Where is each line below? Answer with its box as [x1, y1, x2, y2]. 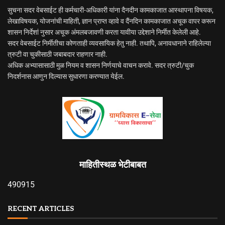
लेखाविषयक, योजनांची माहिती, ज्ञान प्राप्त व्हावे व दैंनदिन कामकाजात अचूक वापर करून [8, 17, 215, 25]
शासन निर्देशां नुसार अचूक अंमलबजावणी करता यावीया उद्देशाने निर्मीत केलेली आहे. [8, 28, 201, 36]
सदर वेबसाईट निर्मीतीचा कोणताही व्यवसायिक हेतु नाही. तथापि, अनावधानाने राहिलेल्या [8, 39, 211, 47]
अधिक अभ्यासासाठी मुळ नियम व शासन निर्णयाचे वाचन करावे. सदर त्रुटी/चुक [8, 61, 194, 69]
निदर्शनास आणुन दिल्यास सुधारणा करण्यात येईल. [8, 72, 125, 80]
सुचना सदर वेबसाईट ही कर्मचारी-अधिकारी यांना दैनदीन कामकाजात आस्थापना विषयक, [8, 6, 213, 14]
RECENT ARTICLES [8, 204, 74, 213]
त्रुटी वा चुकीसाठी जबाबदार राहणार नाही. [8, 50, 107, 58]
